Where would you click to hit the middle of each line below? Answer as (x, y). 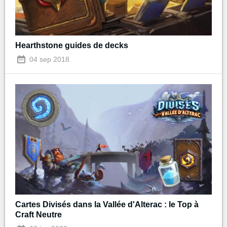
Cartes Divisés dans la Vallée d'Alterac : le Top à (107, 205)
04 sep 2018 (48, 59)
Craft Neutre (39, 215)
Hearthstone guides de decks (72, 45)
